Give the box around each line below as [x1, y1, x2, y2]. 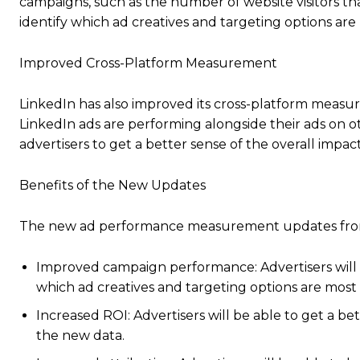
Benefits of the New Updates [19, 178, 206, 193]
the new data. [36, 328, 125, 343]
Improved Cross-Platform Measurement [19, 55, 277, 71]
